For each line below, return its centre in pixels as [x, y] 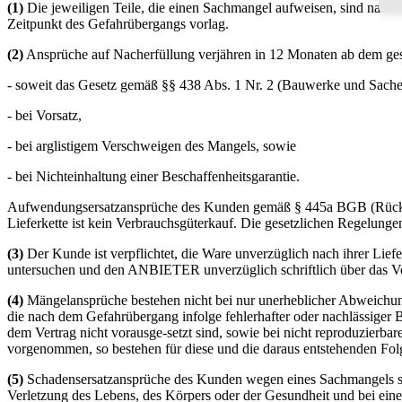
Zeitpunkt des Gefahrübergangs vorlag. [118, 24]
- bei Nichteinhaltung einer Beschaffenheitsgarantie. [153, 177]
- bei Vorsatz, [44, 116]
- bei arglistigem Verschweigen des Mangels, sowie [152, 146]
